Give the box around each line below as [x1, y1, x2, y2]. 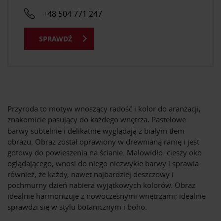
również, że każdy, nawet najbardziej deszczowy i [7, 169, 174, 179]
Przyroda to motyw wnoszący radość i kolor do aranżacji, [7, 103, 201, 113]
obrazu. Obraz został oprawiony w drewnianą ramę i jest [7, 136, 199, 147]
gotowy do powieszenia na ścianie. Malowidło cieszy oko [7, 147, 202, 157]
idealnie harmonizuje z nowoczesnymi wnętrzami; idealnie [7, 190, 206, 201]
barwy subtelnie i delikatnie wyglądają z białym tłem [7, 125, 184, 136]
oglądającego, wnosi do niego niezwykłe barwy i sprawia [7, 158, 199, 168]
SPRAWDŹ [39, 34, 72, 43]
